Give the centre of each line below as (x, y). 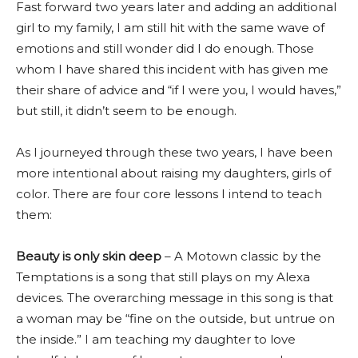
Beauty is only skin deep (89, 256)
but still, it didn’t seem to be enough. (126, 111)
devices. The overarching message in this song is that (175, 298)
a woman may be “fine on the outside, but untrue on (175, 318)
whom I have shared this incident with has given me (172, 69)
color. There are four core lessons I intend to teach (169, 194)
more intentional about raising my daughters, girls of (173, 173)
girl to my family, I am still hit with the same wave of (170, 28)
